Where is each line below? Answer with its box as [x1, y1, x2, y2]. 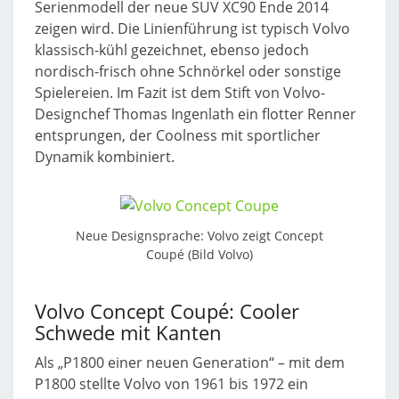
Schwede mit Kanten [35, 319, 222, 346]
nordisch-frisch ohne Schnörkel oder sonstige [35, 61, 341, 81]
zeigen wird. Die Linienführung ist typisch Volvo [35, 19, 350, 38]
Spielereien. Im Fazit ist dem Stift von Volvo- [35, 83, 325, 102]
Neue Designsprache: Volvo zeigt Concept [76, 227, 323, 245]
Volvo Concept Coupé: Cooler [35, 297, 299, 325]
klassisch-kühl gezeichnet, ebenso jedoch [35, 40, 309, 60]
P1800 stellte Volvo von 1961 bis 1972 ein [35, 374, 308, 395]
